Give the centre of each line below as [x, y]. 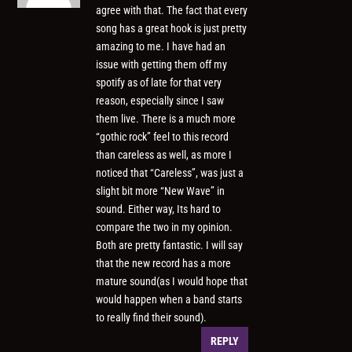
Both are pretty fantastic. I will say [170, 246]
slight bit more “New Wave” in [161, 191]
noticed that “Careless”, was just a [170, 173]
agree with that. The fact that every [172, 11]
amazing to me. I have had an [161, 47]
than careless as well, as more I [164, 155]
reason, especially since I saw [160, 101]
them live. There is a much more [166, 119]
